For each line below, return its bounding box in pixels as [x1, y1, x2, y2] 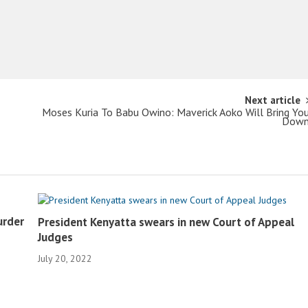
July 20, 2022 [38, 252, 93, 265]
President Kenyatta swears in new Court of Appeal [38, 214, 295, 230]
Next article [245, 93, 301, 107]
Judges [38, 230, 74, 245]
